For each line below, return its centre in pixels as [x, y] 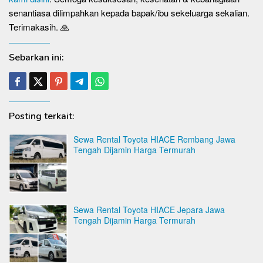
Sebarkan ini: [36, 58]
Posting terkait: [42, 116]
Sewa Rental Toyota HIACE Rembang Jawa [154, 139]
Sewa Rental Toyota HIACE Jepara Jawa [149, 210]
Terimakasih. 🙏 [39, 27]
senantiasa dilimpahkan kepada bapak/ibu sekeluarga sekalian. [129, 13]
